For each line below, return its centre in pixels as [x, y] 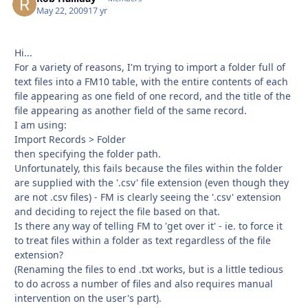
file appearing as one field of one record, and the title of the [153, 96]
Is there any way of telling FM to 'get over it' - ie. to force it [148, 225]
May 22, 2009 [63, 10]
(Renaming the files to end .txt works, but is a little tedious [149, 269]
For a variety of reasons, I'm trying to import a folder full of [150, 67]
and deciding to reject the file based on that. [117, 211]
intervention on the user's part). [88, 298]
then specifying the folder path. [88, 153]
